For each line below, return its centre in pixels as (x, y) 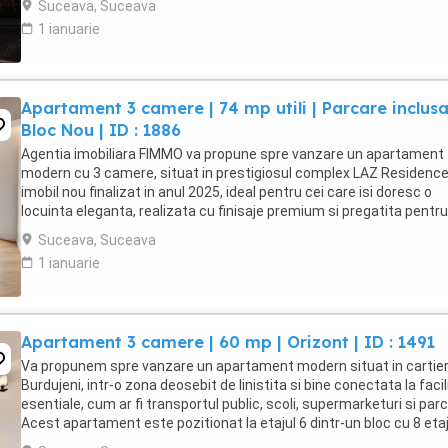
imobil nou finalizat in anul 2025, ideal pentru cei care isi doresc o (226, 192)
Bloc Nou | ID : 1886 (101, 130)
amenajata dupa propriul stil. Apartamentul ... (164, 230)
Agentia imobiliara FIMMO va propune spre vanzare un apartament (232, 154)
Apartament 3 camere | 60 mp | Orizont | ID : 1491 (228, 342)
